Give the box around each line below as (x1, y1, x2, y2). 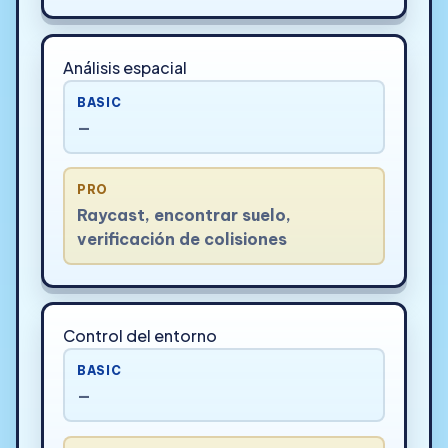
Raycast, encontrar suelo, (76, 205, 291, 226)
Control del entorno (62, 325, 217, 347)
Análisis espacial (62, 56, 187, 78)
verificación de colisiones (76, 229, 287, 250)
